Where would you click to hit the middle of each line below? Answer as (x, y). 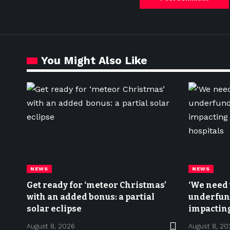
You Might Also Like (94, 60)
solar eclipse (54, 209)
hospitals (208, 221)
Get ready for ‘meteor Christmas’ (97, 185)
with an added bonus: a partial (91, 197)
